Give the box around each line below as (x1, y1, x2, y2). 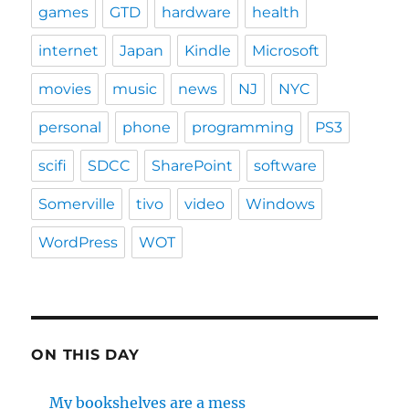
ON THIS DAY (31, 346, 140, 364)
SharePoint (152, 157, 234, 175)
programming (192, 119, 295, 137)
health (252, 4, 300, 22)
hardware (162, 4, 232, 22)
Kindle (184, 42, 232, 60)
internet (38, 42, 100, 60)
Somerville (38, 195, 116, 214)
